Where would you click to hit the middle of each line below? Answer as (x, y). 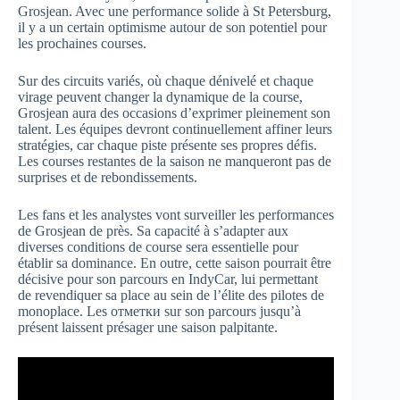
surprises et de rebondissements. (108, 178)
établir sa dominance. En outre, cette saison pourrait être (175, 263)
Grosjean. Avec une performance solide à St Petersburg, (175, 12)
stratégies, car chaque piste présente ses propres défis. (167, 146)
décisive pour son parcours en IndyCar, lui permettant (168, 279)
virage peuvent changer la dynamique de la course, (160, 97)
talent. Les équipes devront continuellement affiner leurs (175, 129)
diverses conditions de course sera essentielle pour (158, 247)
